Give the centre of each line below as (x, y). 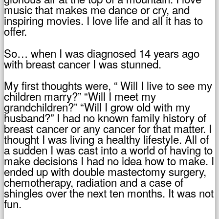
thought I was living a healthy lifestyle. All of (106, 139)
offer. (15, 31)
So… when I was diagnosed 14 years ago (102, 53)
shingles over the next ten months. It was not (109, 192)
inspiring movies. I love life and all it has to (103, 20)
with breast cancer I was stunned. (83, 63)
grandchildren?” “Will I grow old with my (97, 106)
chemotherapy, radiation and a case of (94, 182)
